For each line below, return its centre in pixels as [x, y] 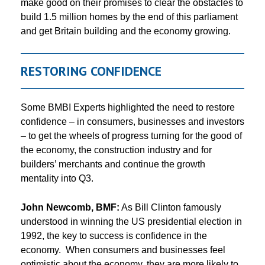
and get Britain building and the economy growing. [126, 31]
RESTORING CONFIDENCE [91, 71]
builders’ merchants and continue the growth [113, 164]
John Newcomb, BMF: [70, 207]
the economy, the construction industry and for [116, 150]
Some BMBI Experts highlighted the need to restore [128, 107]
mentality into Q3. [57, 178]
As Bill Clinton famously [170, 207]
